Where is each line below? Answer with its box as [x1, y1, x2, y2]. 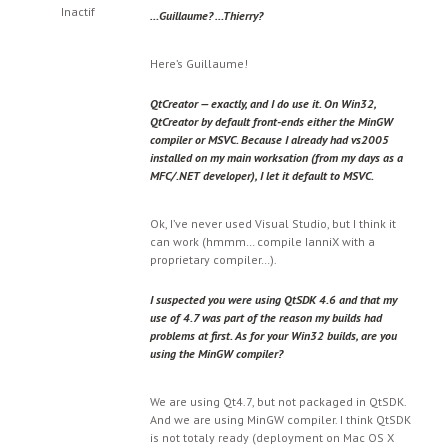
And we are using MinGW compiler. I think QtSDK [150, 412, 411, 427]
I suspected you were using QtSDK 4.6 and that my [150, 292, 397, 307]
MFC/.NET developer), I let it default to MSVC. [150, 168, 374, 183]
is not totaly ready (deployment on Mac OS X [150, 430, 394, 445]
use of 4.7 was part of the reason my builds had [150, 310, 382, 325]
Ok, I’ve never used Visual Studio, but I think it [150, 216, 396, 231]
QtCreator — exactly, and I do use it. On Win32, [150, 96, 376, 111]
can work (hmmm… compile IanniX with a [150, 234, 375, 249]
